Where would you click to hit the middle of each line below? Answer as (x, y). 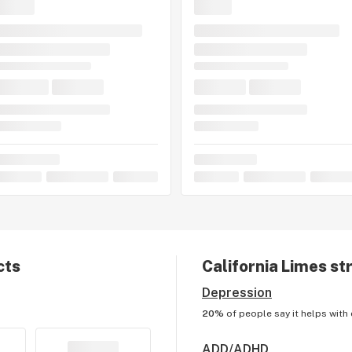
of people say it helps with (288, 313)
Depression (236, 293)
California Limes (264, 266)
